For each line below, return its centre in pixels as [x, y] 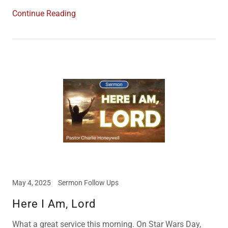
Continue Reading [44, 13]
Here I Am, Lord [54, 204]
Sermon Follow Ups [88, 183]
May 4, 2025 [32, 183]
